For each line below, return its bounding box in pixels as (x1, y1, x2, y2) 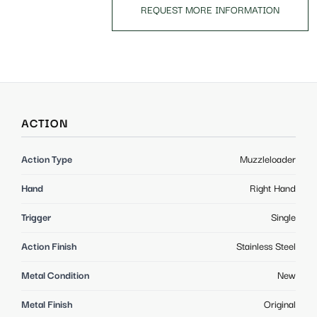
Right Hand (250, 183, 296, 195)
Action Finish (21, 241, 77, 253)
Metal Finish (21, 299, 73, 311)
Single (271, 212, 296, 224)
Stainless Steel (236, 241, 296, 253)
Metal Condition (21, 270, 89, 282)
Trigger (21, 212, 51, 224)
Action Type (21, 154, 72, 166)
